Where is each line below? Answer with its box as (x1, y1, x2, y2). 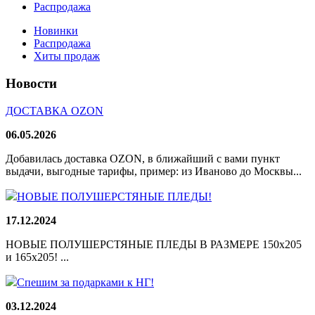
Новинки (34, 25, 78, 37)
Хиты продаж (34, 50, 100, 63)
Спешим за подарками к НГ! (17, 276, 154, 288)
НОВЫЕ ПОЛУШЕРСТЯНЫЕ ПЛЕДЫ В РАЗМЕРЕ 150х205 (6, 238, 302, 250)
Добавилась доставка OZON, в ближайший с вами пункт (6, 152, 280, 165)
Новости (6, 76, 57, 91)
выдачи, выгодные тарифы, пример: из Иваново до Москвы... (6, 165, 302, 177)
